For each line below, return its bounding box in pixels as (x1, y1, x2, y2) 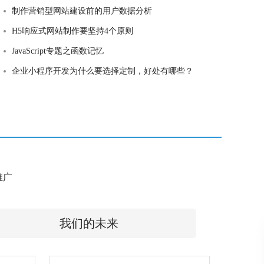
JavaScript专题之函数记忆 (11, 47, 104, 55)
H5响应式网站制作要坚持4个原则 (11, 27, 133, 35)
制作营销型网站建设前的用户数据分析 (11, 6, 152, 15)
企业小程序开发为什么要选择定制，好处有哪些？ (11, 67, 193, 75)
